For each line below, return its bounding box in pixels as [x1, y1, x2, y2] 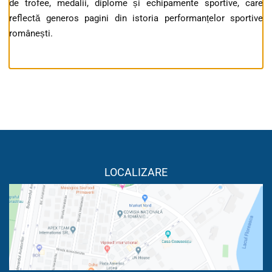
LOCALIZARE [104, 166, 168, 179]
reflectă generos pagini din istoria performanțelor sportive [9, 13, 263, 24]
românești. [9, 28, 53, 39]
